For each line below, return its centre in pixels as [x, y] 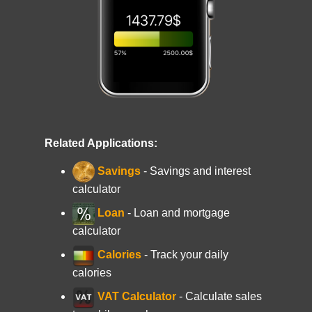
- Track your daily [186, 255]
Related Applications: [101, 143]
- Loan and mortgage [179, 213]
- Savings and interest [197, 171]
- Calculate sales [219, 297]
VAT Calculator [135, 297]
